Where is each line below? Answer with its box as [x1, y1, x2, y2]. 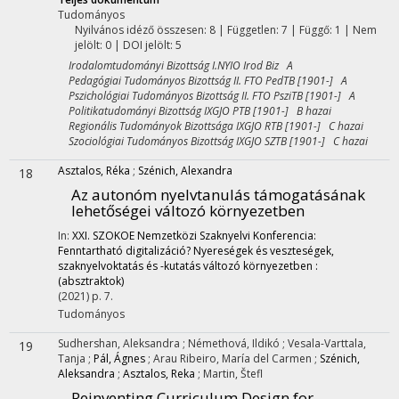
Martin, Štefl [203, 366, 263, 381]
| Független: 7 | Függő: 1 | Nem [215, 22, 377, 37]
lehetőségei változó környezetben [71, 200, 305, 221]
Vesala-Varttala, [288, 336, 366, 351]
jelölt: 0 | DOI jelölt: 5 [74, 37, 182, 53]
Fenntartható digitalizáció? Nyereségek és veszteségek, [58, 243, 334, 258]
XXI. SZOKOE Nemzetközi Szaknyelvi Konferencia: [72, 228, 316, 243]
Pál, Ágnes [94, 351, 145, 366]
